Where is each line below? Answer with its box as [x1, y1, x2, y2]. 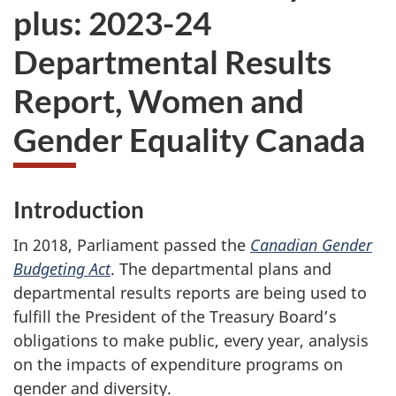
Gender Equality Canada [13, 118, 365, 159]
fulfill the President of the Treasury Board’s [13, 306, 337, 328]
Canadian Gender [250, 234, 372, 256]
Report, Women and [13, 80, 304, 120]
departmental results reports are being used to [13, 282, 367, 304]
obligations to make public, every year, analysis [13, 330, 369, 352]
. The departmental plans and [110, 258, 331, 280]
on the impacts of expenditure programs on [13, 354, 343, 376]
